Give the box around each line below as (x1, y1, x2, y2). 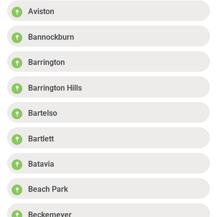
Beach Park (28, 185, 68, 194)
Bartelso (28, 108, 58, 118)
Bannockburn (28, 32, 75, 42)
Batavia (28, 159, 55, 169)
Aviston (28, 7, 55, 16)
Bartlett (28, 134, 54, 143)
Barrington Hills (28, 83, 82, 93)
